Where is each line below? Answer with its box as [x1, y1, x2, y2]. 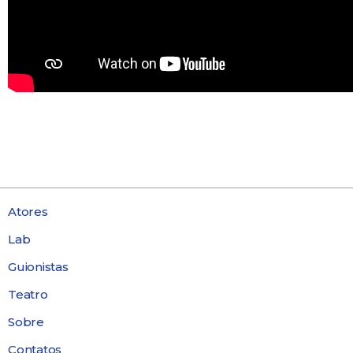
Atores [8, 203, 48, 219]
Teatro [8, 286, 48, 302]
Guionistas [8, 258, 69, 274]
